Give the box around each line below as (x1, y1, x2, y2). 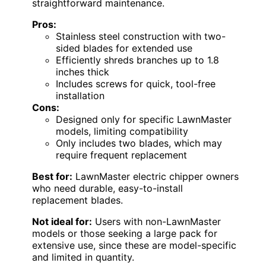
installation (56, 90, 104, 102)
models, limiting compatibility (56, 125, 188, 138)
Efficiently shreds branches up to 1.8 (56, 54, 219, 66)
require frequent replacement (56, 149, 187, 161)
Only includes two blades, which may (56, 137, 222, 150)
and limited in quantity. (32, 251, 134, 264)
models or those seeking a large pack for (32, 227, 217, 240)
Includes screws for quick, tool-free (56, 78, 216, 90)
